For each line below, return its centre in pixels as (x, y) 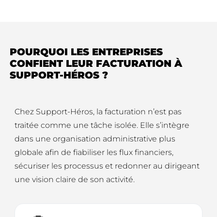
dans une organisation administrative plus (95, 139)
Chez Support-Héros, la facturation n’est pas (98, 112)
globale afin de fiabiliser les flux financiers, (94, 153)
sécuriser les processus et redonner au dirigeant (107, 166)
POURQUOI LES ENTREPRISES (86, 52)
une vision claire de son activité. (75, 180)
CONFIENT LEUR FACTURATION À (96, 64)
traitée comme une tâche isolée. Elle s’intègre (102, 125)
